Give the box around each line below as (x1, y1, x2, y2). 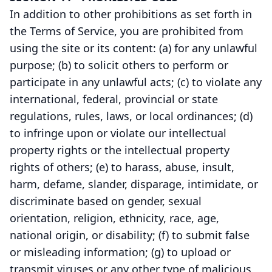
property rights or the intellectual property (10, 143, 229, 157)
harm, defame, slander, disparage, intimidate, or (10, 177, 258, 191)
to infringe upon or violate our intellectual (10, 126, 226, 140)
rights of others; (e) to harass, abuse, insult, (10, 160, 234, 174)
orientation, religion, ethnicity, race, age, (10, 211, 219, 225)
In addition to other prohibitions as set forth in (10, 7, 252, 21)
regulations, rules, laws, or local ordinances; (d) (10, 109, 253, 123)
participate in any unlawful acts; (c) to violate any (10, 75, 262, 89)
